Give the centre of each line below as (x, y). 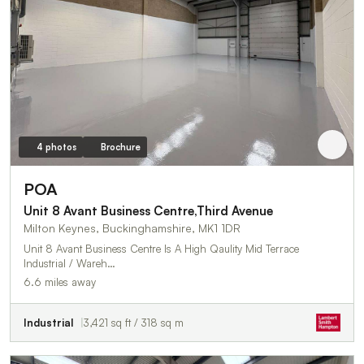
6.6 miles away (60, 282)
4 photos (56, 147)
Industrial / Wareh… (69, 263)
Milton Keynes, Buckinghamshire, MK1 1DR (132, 227)
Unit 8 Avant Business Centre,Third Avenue (148, 210)
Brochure (120, 147)
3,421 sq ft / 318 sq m (134, 322)
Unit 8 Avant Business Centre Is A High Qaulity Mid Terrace (161, 248)
